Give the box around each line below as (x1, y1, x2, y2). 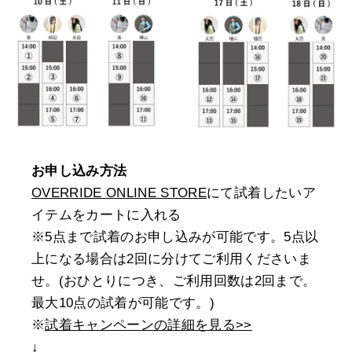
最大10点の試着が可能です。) (31, 295, 215, 310)
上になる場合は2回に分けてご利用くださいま (31, 251, 312, 266)
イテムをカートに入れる (31, 207, 181, 222)
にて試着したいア (207, 185, 316, 200)
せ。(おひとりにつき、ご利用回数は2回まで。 (31, 273, 317, 288)
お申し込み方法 (31, 163, 127, 178)
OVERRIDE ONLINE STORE (31, 185, 207, 200)
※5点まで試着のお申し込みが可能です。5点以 (31, 229, 319, 244)
